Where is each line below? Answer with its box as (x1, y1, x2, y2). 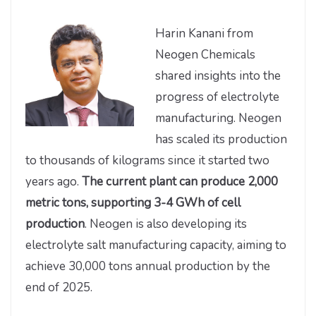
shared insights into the (155, 67, 281, 84)
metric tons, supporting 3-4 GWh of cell (25, 194, 241, 211)
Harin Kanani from (155, 25, 253, 42)
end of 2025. (25, 279, 92, 296)
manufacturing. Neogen (155, 109, 281, 126)
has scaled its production (155, 130, 287, 147)
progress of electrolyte (155, 88, 279, 105)
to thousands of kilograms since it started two (25, 152, 269, 169)
